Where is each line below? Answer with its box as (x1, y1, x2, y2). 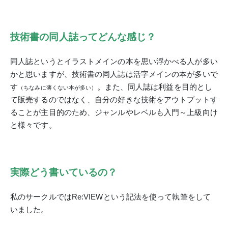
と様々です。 (10, 121, 56, 129)
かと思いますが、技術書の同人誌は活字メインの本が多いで (10, 70, 218, 78)
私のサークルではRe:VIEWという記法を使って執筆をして (10, 192, 211, 201)
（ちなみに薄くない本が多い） (18, 84, 97, 91)
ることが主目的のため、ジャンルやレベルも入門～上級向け (10, 108, 218, 117)
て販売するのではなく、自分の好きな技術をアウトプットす (10, 95, 218, 104)
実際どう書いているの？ (10, 167, 118, 178)
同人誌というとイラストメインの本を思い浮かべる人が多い (10, 57, 218, 66)
